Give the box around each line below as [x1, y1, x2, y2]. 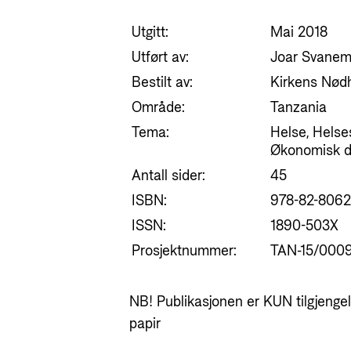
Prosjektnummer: [132, 241, 237, 261]
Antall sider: [132, 166, 206, 186]
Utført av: [132, 48, 190, 67]
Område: [132, 98, 186, 118]
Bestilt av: [132, 73, 194, 92]
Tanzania [270, 98, 327, 118]
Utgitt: [132, 23, 169, 42]
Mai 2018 [270, 23, 328, 42]
